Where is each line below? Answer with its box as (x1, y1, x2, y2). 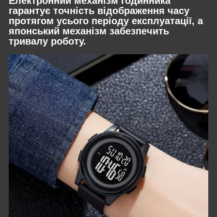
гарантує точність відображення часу (9, 5, 189, 16)
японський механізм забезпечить (9, 25, 169, 36)
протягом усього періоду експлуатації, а (9, 15, 203, 26)
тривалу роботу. (9, 35, 86, 46)
